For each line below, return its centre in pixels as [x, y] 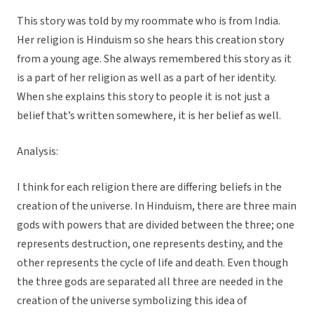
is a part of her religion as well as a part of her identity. [146, 78]
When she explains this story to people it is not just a [143, 97]
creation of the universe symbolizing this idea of [132, 301]
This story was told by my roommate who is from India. [149, 21]
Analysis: [39, 152]
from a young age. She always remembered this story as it [154, 59]
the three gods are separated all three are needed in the [150, 282]
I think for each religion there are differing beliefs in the [149, 187]
